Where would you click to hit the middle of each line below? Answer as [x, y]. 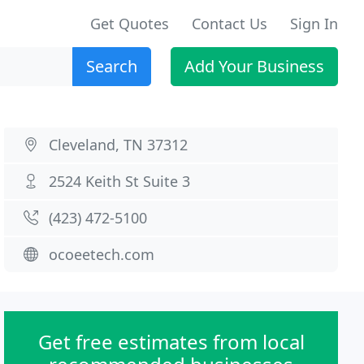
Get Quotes [130, 24]
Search [112, 66]
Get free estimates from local [171, 342]
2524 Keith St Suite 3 [120, 181]
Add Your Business [254, 66]
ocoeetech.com [102, 254]
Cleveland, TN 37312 [119, 145]
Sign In [314, 24]
